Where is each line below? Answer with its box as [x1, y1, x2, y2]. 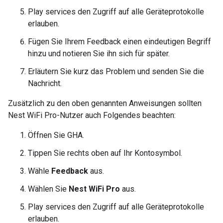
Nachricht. [28, 79, 62, 88]
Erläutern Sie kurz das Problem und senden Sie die [28, 67, 204, 76]
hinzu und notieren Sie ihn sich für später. [28, 49, 170, 58]
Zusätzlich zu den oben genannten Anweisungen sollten [8, 99, 202, 108]
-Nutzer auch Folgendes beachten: [57, 111, 176, 120]
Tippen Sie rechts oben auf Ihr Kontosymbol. [28, 148, 182, 158]
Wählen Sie [28, 184, 69, 194]
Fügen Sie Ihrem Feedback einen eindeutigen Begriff [28, 37, 211, 46]
